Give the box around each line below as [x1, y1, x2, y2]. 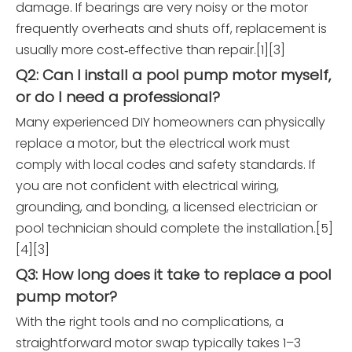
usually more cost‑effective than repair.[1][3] [16, 41, 285, 60]
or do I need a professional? [16, 86, 220, 108]
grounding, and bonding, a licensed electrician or [16, 198, 317, 217]
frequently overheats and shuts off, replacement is [16, 20, 327, 38]
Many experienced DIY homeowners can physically [16, 113, 325, 132]
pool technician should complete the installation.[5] [16, 219, 333, 238]
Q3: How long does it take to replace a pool [16, 264, 332, 286]
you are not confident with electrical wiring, [16, 177, 279, 196]
